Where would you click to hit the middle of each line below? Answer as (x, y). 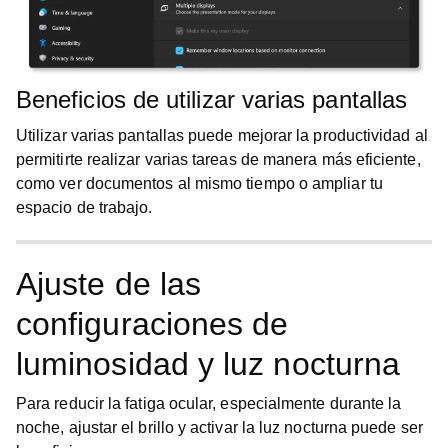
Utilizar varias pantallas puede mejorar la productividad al (222, 135)
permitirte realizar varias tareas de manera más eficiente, (218, 159)
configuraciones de (152, 324)
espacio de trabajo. (84, 207)
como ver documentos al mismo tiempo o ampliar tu (199, 183)
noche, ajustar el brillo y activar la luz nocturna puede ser (219, 427)
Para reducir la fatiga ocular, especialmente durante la (209, 403)
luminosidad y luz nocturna (208, 364)
